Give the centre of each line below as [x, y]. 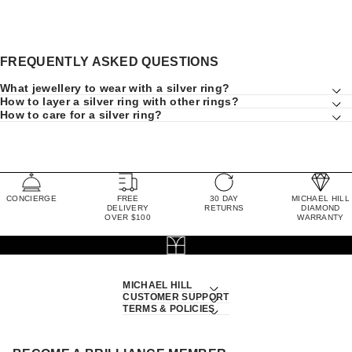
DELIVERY [128, 207]
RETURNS [224, 207]
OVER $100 [128, 217]
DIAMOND [321, 207]
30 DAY [224, 198]
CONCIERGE [31, 198]
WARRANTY [321, 217]
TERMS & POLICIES [169, 308]
